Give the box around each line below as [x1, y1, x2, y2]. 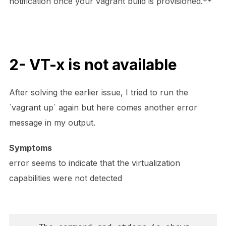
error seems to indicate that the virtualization [9, 157, 180, 168]
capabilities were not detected [9, 173, 122, 183]
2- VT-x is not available [9, 55, 177, 74]
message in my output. [9, 117, 95, 128]
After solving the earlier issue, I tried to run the [9, 87, 188, 97]
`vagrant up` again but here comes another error [9, 102, 197, 112]
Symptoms [9, 142, 52, 153]
